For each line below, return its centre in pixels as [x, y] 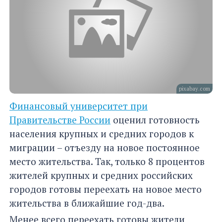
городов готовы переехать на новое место [106, 189]
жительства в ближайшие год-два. [87, 203]
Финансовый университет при [79, 106]
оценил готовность [155, 120]
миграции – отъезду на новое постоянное [105, 148]
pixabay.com [194, 89]
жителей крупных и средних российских [101, 175]
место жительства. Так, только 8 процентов [107, 162]
